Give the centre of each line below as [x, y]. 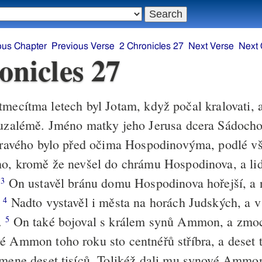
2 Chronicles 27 [151, 46]
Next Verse [211, 46]
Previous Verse [83, 46]
